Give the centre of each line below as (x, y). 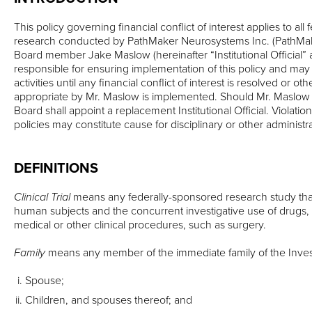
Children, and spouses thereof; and (109, 300)
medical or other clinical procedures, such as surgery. (140, 225)
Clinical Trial (44, 197)
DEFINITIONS (56, 168)
